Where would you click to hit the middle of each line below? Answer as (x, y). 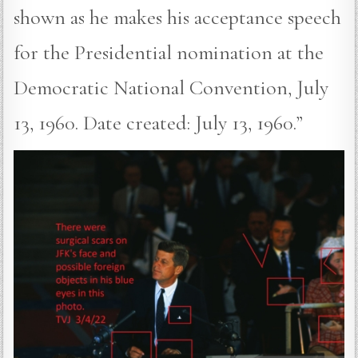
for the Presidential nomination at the (169, 53)
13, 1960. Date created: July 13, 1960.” (159, 123)
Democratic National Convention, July (171, 88)
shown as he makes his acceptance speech (178, 18)
